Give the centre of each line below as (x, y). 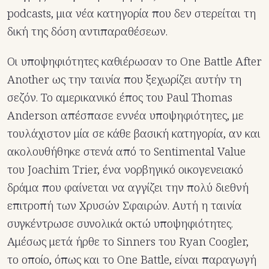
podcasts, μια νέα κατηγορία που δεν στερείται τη (131, 14)
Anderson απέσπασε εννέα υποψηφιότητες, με (125, 116)
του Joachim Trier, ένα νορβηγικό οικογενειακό (125, 170)
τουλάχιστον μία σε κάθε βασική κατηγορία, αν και (134, 134)
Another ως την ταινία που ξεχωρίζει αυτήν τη (124, 80)
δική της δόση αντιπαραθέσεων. (87, 32)
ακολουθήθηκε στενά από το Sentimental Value (126, 152)
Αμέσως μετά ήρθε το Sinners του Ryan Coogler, (128, 242)
